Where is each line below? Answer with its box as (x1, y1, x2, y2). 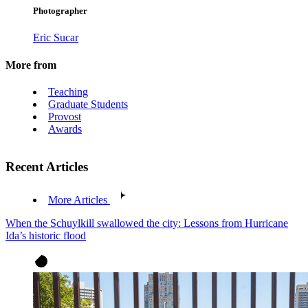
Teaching (48, 85, 88, 98)
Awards (48, 122, 82, 135)
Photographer (33, 5, 87, 16)
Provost (48, 110, 81, 122)
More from (5, 58, 56, 71)
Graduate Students (48, 98, 128, 110)
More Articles (48, 194, 107, 206)
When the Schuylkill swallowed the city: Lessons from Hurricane (5, 217, 288, 230)
